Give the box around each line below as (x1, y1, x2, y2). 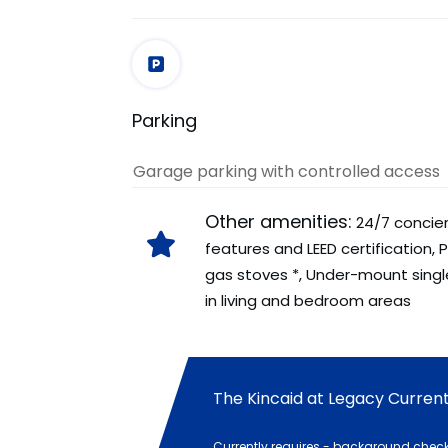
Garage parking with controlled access (133, 159, 440, 183)
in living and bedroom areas (205, 289, 412, 311)
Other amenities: (205, 208, 353, 234)
